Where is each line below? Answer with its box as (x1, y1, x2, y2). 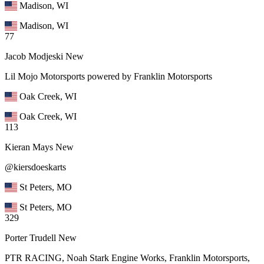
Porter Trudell (5, 233, 56, 243)
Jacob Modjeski (5, 51, 63, 62)
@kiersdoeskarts (5, 162, 66, 173)
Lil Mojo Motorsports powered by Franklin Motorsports (5, 71, 212, 82)
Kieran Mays (5, 142, 53, 153)
